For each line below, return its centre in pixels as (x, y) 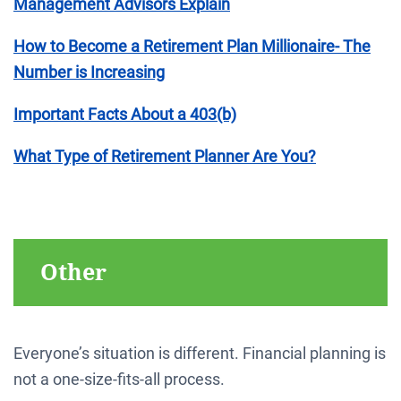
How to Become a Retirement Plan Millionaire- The (192, 46)
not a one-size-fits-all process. (119, 379)
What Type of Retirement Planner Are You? (165, 156)
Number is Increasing (89, 72)
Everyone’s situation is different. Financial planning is (200, 353)
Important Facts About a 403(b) (125, 114)
